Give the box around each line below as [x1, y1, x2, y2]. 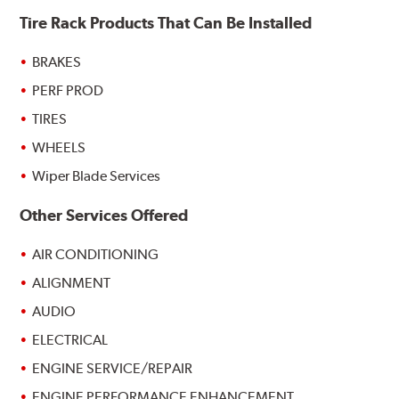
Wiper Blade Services [32, 167, 161, 185]
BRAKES [32, 53, 82, 71]
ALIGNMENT [32, 274, 111, 292]
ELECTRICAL [32, 331, 109, 349]
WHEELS [32, 139, 86, 157]
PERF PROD [32, 82, 104, 100]
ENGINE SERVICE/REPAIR [32, 360, 193, 378]
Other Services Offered [20, 206, 189, 225]
